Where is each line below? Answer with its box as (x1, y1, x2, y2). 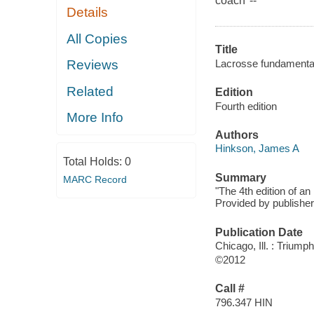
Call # (214, 282, 245, 295)
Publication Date (214, 226, 303, 238)
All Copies (67, 31, 128, 46)
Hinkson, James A (214, 142, 299, 155)
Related (67, 83, 114, 99)
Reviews (67, 57, 119, 73)
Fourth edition (214, 100, 277, 112)
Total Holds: (62, 155, 125, 168)
